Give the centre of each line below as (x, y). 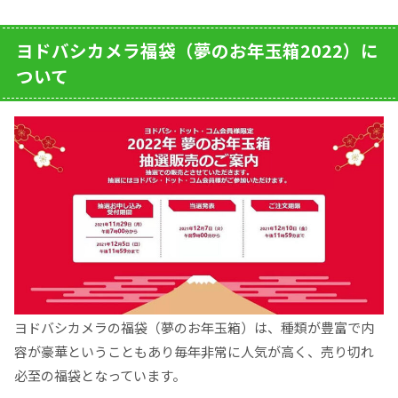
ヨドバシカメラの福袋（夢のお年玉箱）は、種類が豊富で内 (194, 327)
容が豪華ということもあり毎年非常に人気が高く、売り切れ (194, 351)
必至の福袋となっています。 (100, 375)
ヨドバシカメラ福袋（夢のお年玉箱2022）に (197, 50)
